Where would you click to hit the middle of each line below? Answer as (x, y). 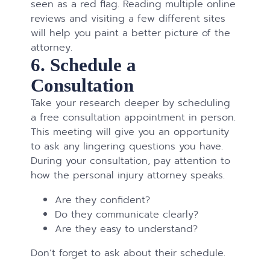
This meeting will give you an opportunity (130, 132)
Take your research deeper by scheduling (131, 103)
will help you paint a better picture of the (131, 33)
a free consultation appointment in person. (133, 118)
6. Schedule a (84, 65)
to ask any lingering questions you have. (127, 146)
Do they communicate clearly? (127, 214)
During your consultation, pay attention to (131, 161)
